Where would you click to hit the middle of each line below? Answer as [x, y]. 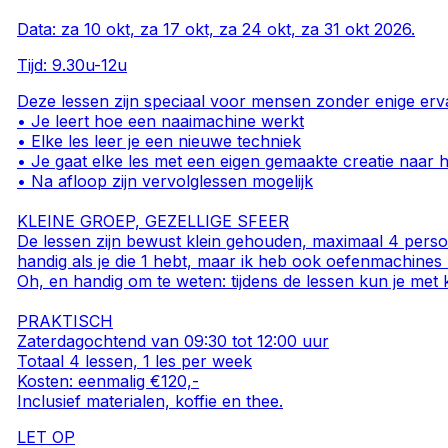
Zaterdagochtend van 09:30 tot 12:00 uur [173, 340]
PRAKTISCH [65, 320]
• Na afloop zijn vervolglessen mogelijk [165, 180]
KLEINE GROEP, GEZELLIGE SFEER [153, 220]
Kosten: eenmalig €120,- [108, 380]
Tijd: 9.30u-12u [72, 64]
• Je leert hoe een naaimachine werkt [161, 120]
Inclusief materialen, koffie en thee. [150, 400]
